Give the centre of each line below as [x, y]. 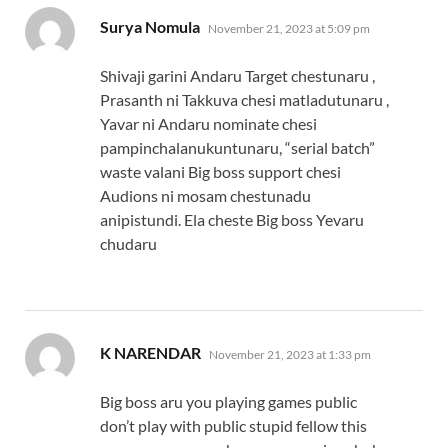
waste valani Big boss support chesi [220, 172]
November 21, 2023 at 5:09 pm [289, 29]
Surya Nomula [150, 27]
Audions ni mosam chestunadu [205, 196]
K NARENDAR [150, 353]
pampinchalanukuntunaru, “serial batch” [237, 148]
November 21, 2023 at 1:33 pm [290, 355]
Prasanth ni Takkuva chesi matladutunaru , [244, 100]
